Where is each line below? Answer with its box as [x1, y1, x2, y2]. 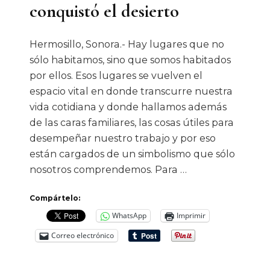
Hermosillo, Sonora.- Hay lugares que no [30, 38, 224, 50]
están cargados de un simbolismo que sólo [30, 148, 235, 160]
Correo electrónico [51, 230, 114, 241]
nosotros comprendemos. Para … [30, 163, 187, 175]
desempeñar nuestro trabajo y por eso [30, 132, 216, 144]
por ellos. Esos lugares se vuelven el [30, 69, 202, 81]
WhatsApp [112, 210, 146, 221]
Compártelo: [30, 193, 80, 202]
